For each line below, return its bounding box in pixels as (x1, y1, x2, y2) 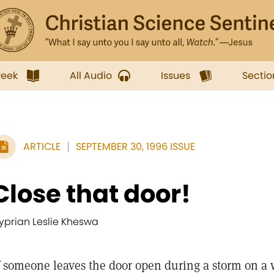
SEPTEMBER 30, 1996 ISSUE (76, 139, 195, 154)
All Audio (70, 68, 112, 83)
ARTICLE (23, 139, 61, 154)
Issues (161, 68, 190, 83)
